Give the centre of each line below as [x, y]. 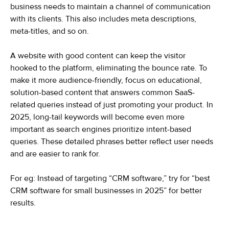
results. [23, 203]
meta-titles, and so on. [50, 31]
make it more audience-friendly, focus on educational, [106, 80]
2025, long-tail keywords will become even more [97, 117]
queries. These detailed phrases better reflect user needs [112, 142]
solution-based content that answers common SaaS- [102, 93]
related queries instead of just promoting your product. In [112, 105]
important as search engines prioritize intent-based [101, 129]
